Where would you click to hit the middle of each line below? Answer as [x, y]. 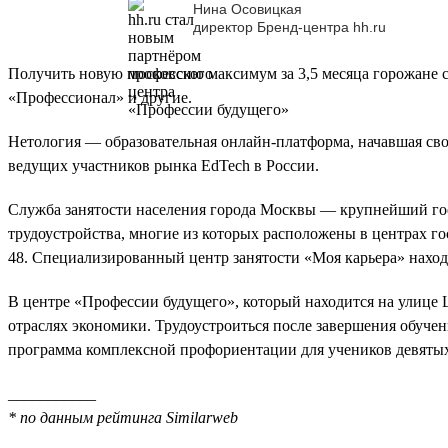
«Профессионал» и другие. [100, 97]
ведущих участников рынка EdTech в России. [163, 165]
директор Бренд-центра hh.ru [289, 27]
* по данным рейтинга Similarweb [123, 417]
